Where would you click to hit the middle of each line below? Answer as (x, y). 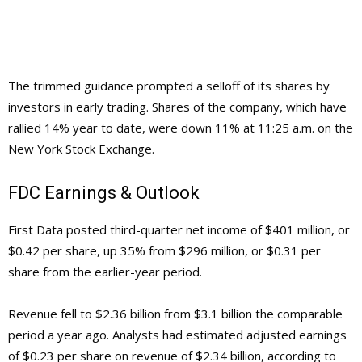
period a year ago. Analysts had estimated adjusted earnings (177, 334)
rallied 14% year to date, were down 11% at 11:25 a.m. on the (181, 127)
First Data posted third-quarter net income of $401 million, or (179, 229)
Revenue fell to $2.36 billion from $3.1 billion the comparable (175, 313)
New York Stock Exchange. (81, 148)
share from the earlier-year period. (105, 271)
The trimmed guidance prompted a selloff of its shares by (169, 85)
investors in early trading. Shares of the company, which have (177, 106)
